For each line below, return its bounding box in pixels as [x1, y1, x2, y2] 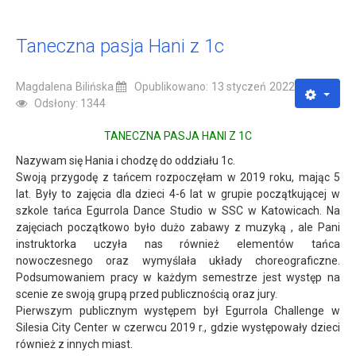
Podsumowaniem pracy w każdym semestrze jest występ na [16, 270, 340, 284]
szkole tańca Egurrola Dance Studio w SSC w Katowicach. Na [16, 203, 340, 217]
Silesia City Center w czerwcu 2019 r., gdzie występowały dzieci [16, 320, 340, 334]
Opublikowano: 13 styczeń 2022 [134, 79, 295, 93]
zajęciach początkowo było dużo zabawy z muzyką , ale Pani [16, 220, 340, 234]
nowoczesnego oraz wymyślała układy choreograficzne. [16, 253, 340, 267]
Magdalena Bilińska [16, 79, 114, 93]
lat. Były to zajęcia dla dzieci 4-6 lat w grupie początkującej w [16, 187, 340, 200]
